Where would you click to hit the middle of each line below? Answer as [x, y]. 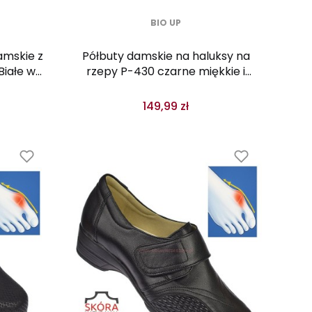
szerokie [166, 87]
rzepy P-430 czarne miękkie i [166, 71]
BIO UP [166, 23]
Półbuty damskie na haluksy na [166, 56]
